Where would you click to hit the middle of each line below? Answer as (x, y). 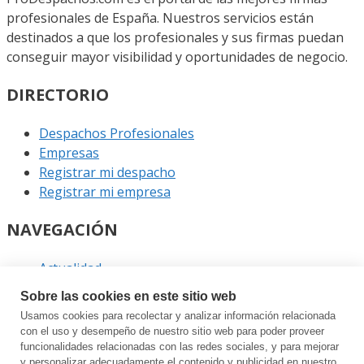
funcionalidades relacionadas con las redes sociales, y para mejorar (180, 347)
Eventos (63, 326)
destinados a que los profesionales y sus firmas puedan (175, 37)
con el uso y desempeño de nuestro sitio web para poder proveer (172, 331)
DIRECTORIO (58, 94)
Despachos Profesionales (117, 133)
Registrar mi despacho (107, 172)
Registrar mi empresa (105, 191)
